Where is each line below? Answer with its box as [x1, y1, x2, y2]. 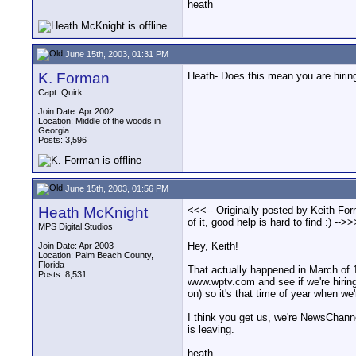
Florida [38, 260, 64, 269]
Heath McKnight [38, 204, 148, 221]
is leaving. [188, 323, 234, 335]
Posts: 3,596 [38, 135, 87, 145]
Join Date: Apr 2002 [38, 106, 114, 116]
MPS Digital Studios [38, 222, 113, 231]
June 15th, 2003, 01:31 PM [63, 48, 168, 59]
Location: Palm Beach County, [38, 250, 153, 260]
